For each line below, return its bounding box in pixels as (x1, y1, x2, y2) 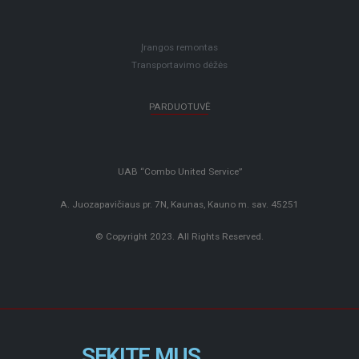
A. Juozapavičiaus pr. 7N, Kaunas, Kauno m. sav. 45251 (60, 198, 299, 210)
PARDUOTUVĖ (148, 101, 211, 113)
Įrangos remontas (141, 42, 218, 54)
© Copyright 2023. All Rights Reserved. (95, 231, 264, 243)
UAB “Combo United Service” (117, 165, 242, 177)
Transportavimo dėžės (131, 59, 228, 71)
